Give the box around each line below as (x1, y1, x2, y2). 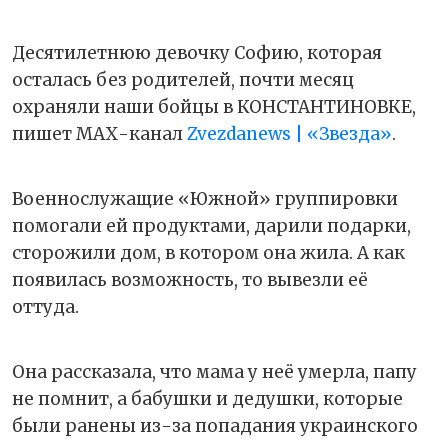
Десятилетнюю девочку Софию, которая (12, 42, 382, 65)
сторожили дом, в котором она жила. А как (12, 242, 405, 265)
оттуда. (12, 296, 79, 319)
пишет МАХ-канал (12, 123, 187, 146)
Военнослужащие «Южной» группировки (12, 188, 398, 211)
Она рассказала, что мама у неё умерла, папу (12, 361, 417, 384)
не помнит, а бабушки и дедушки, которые (12, 388, 403, 411)
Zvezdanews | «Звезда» (187, 123, 392, 146)
